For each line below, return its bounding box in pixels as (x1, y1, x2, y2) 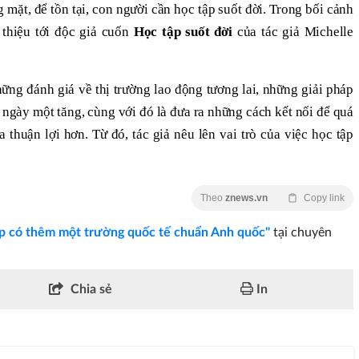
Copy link (304, 192, 345, 204)
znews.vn (225, 192, 268, 204)
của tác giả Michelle (232, 23, 353, 39)
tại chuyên (270, 225, 332, 239)
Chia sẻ (70, 282, 112, 296)
